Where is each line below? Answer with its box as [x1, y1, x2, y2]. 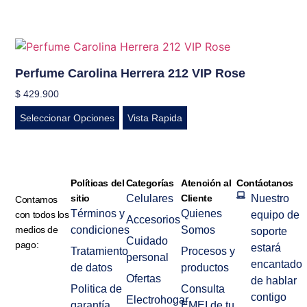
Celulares [125, 193, 173, 205]
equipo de [251, 209, 300, 221]
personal [125, 251, 169, 264]
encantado [251, 258, 303, 271]
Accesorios [125, 214, 180, 226]
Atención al [181, 177, 232, 189]
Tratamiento [71, 245, 129, 258]
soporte [251, 225, 288, 238]
